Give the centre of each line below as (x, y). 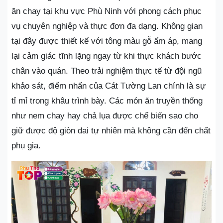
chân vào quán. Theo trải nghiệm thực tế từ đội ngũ (107, 71)
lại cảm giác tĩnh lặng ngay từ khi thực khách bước (107, 56)
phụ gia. (26, 145)
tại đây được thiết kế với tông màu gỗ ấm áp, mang (107, 41)
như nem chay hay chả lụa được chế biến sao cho (105, 115)
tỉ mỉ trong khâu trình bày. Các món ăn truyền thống (107, 101)
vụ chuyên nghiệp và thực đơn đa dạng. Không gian (107, 26)
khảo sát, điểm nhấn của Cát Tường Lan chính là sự (109, 86)
